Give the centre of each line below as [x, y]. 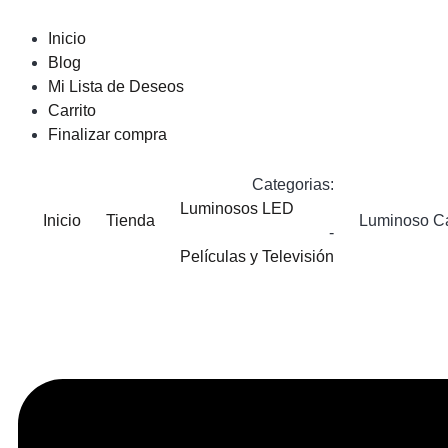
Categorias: [293, 184]
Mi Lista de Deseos [116, 86]
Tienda [130, 220]
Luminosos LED [237, 208]
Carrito [72, 110]
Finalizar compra [107, 134]
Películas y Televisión [257, 256]
